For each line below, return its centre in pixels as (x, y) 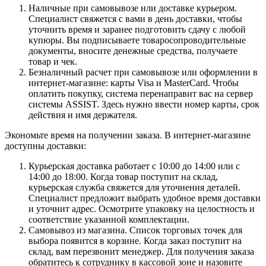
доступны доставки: (45, 145)
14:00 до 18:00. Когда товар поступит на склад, (123, 176)
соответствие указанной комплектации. (109, 219)
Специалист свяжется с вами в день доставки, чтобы (135, 18)
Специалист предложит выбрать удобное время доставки (145, 198)
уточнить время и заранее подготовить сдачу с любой (137, 29)
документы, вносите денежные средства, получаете (133, 50)
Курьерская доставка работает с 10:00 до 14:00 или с (134, 166)
